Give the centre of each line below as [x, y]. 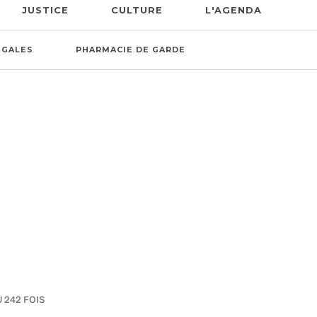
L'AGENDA [233, 10]
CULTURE [137, 10]
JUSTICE [45, 10]
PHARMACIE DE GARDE [131, 50]
